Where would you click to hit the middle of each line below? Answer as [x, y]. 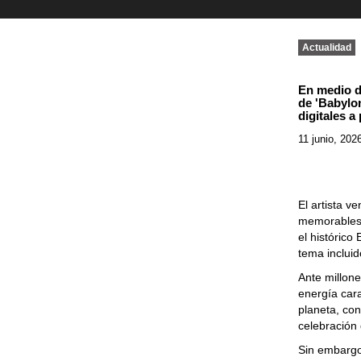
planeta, [321, 309]
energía [320, 293]
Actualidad [327, 48]
